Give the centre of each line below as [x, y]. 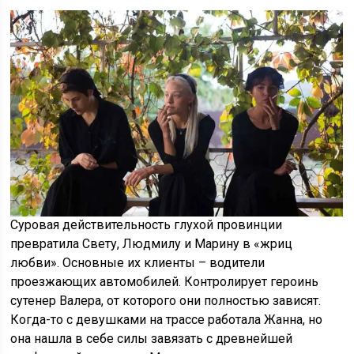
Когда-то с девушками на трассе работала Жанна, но [167, 320]
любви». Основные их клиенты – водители [138, 263]
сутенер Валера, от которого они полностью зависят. [166, 301]
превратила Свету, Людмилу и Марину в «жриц [152, 244]
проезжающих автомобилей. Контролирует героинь [165, 282]
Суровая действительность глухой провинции [147, 225]
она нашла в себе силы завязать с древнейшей [152, 339]
